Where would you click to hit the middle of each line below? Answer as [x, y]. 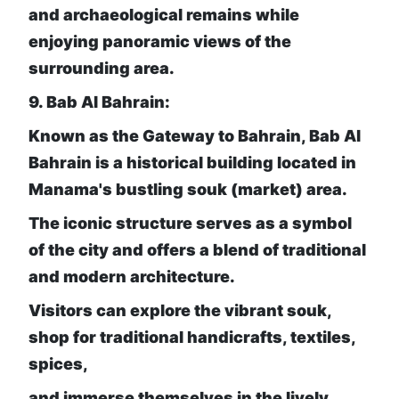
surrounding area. [102, 69]
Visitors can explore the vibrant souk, [180, 311]
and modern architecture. [132, 277]
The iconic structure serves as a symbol [190, 224]
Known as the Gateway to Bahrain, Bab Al [195, 136]
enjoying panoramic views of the [160, 42]
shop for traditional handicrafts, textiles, [192, 338]
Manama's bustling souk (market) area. [188, 190]
